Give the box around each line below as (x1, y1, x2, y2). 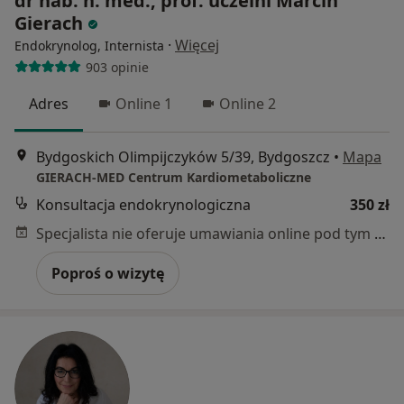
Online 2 (219, 94, 276, 115)
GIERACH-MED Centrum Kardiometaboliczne (36, 169, 311, 187)
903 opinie (85, 58, 149, 76)
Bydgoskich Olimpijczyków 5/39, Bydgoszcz (36, 147, 330, 168)
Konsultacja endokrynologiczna (36, 195, 251, 216)
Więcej (175, 35, 219, 56)
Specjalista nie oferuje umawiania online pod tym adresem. (374, 224, 386, 244)
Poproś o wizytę (51, 263, 164, 284)
